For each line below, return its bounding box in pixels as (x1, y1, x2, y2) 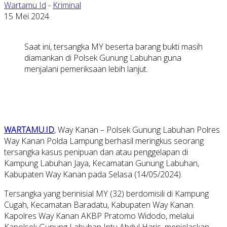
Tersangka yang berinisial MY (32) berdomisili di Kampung (4, 187, 209, 199)
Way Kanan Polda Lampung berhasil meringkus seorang (4, 135, 204, 146)
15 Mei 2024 (4, 10, 49, 22)
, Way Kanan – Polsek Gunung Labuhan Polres (54, 124, 220, 135)
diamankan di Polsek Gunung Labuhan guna (24, 52, 181, 63)
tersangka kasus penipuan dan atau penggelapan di (4, 146, 188, 158)
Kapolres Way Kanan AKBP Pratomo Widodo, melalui (4, 210, 194, 221)
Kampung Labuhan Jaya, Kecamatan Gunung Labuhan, (4, 157, 199, 169)
